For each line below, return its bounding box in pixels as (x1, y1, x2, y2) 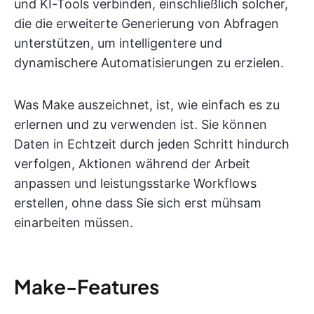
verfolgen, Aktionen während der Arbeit (14, 156, 250, 171)
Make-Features (14, 273, 159, 299)
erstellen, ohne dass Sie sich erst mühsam (14, 195, 261, 210)
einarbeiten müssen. (14, 214, 133, 230)
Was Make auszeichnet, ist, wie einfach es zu (14, 97, 280, 112)
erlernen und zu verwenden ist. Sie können (14, 116, 267, 132)
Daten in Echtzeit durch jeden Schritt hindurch (14, 136, 289, 151)
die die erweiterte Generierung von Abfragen (14, 15, 279, 31)
